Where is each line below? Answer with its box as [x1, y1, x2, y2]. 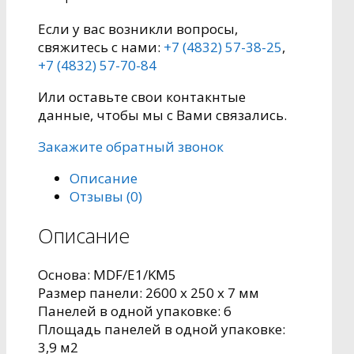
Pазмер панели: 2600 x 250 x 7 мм [38, 283, 259, 302]
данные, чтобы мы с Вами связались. [38, 106, 287, 125]
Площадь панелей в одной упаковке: [38, 319, 285, 338]
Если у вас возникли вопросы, [38, 20, 238, 39]
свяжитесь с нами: [38, 38, 164, 57]
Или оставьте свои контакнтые [38, 88, 246, 107]
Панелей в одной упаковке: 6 [38, 301, 232, 320]
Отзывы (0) [70, 187, 142, 206]
